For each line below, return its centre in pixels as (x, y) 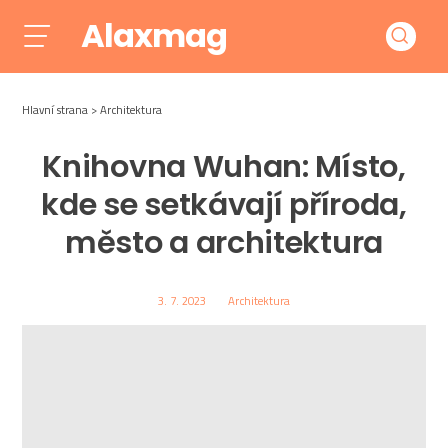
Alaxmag (154, 36)
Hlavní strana (55, 109)
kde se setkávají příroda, (224, 205)
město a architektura (224, 243)
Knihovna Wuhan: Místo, (224, 167)
